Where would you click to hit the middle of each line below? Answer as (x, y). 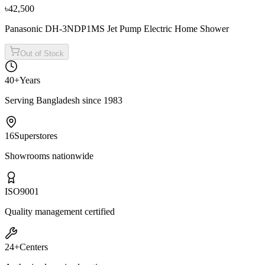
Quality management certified (60, 212)
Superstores (36, 136)
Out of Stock (42, 54)
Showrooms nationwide (49, 156)
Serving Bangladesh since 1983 (64, 101)
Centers (34, 247)
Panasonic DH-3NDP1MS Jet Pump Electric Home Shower (117, 29)
